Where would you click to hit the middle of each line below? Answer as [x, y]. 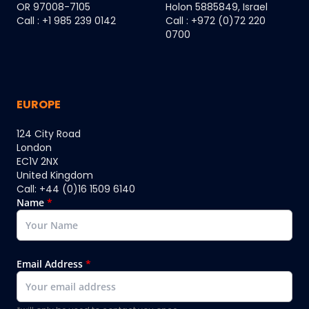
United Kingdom [55, 176]
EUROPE [39, 105]
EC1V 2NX [38, 162]
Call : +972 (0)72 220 [216, 21]
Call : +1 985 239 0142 [66, 21]
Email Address [50, 264]
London [34, 148]
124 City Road [49, 134]
